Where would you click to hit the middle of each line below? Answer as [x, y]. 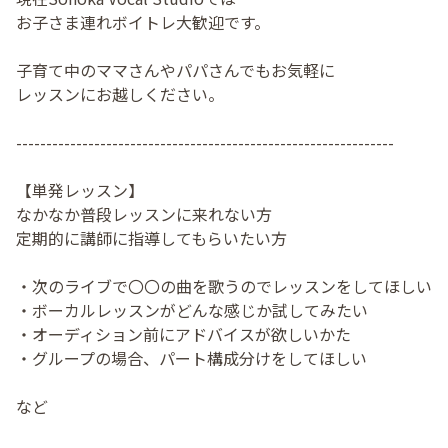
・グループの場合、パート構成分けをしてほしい [191, 358]
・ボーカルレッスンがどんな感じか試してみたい [192, 310]
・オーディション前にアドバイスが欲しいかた [183, 334]
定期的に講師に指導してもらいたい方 [151, 238]
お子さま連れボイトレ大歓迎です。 [143, 22]
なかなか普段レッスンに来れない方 [144, 214]
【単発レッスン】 [80, 190]
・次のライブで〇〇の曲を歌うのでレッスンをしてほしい [224, 286]
